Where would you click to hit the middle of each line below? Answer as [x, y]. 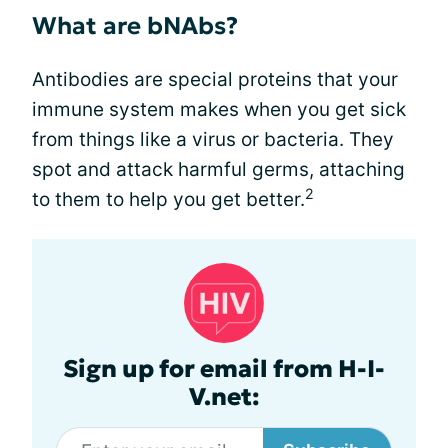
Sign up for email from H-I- [224, 369]
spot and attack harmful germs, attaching [218, 169]
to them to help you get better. [168, 199]
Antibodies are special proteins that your [215, 79]
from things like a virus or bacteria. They [213, 139]
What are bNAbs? [135, 26]
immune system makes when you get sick [219, 109]
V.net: [224, 397]
